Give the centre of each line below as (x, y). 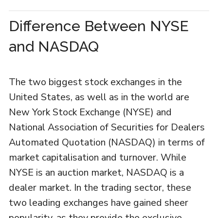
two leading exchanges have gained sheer (98, 203)
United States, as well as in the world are (99, 97)
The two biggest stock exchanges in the (95, 82)
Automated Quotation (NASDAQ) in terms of (107, 142)
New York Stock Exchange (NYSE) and (90, 112)
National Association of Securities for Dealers (107, 127)
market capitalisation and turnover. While (97, 157)
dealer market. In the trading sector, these (100, 188)
